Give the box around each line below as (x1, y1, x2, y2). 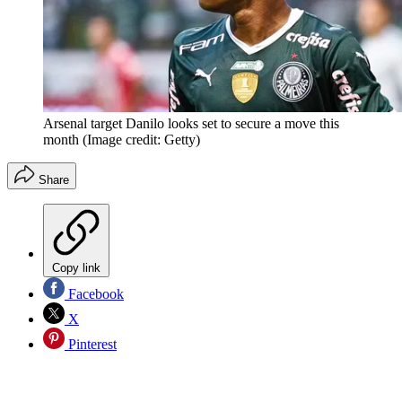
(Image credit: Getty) (83, 132, 200, 148)
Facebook (65, 286, 124, 302)
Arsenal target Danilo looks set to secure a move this (43, 116, 339, 132)
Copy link (52, 261, 100, 275)
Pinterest (65, 336, 117, 353)
